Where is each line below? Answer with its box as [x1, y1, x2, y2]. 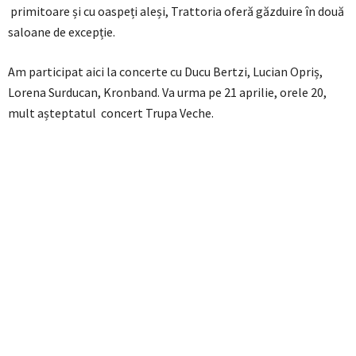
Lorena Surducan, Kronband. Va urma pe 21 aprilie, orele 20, [8, 84, 327, 101]
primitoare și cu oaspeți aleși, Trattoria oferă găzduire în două [8, 3, 344, 20]
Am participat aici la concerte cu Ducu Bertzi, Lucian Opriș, [8, 64, 323, 80]
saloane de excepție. [8, 24, 115, 41]
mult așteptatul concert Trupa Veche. [8, 105, 214, 122]
